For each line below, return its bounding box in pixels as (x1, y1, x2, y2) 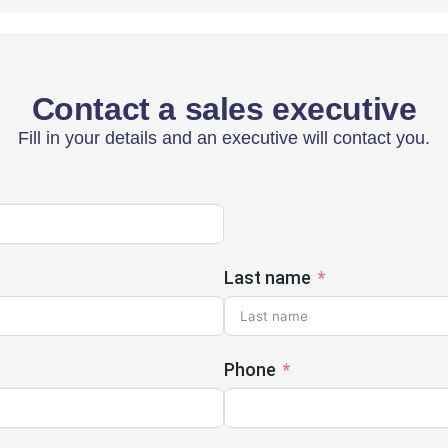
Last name (224, 266, 311, 288)
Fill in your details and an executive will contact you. (18, 127, 430, 148)
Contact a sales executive (31, 90, 417, 127)
